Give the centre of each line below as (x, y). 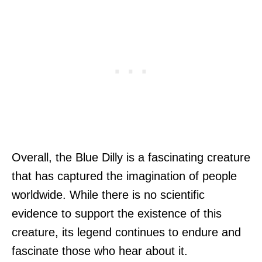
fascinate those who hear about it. (100, 251)
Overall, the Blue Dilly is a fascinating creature (131, 158)
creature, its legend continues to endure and (126, 232)
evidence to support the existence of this (117, 214)
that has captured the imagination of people (124, 176)
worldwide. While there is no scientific (108, 195)
